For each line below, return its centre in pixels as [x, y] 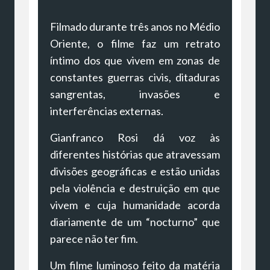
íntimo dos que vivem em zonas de [135, 60]
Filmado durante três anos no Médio [135, 26]
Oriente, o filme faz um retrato [135, 43]
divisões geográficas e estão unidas [135, 171]
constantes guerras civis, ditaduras [135, 77]
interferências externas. [107, 111]
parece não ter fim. [94, 238]
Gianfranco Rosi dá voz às [135, 137]
